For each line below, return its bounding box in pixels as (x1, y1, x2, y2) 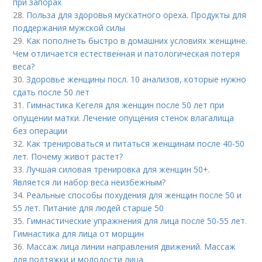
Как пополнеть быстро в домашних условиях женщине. (26, 35, 248, 47)
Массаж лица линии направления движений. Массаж (26, 241, 236, 253)
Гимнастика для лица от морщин (13, 228, 144, 240)
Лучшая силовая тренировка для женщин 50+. (26, 164, 211, 175)
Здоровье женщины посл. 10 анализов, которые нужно (26, 74, 247, 85)
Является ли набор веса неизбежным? (13, 177, 166, 188)
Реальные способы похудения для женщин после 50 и (26, 189, 242, 201)
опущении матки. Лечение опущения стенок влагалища (13, 112, 235, 124)
